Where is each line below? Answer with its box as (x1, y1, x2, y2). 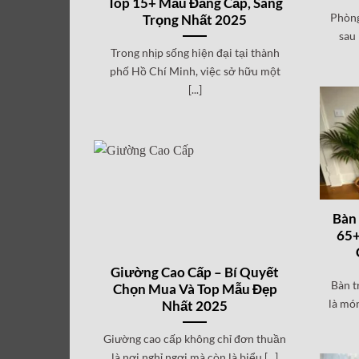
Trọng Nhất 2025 (143, 11, 248, 28)
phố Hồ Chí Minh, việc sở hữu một (109, 63, 280, 78)
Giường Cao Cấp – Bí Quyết (111, 264, 280, 280)
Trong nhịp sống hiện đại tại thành (110, 45, 280, 59)
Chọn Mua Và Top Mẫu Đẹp (112, 280, 277, 297)
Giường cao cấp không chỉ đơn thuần (103, 331, 287, 345)
